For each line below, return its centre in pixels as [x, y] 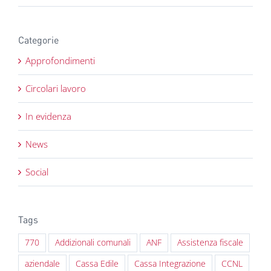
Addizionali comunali [93, 243]
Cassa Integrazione [170, 264]
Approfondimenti [60, 60]
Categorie [38, 40]
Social [37, 171]
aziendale [42, 264]
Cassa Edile [97, 264]
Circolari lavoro [56, 88]
